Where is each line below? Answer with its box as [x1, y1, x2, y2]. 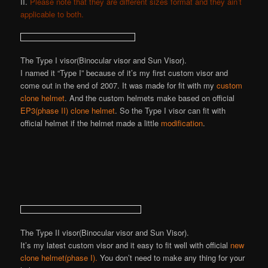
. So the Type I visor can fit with [115, 105, 226, 117]
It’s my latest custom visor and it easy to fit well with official [20, 239, 231, 251]
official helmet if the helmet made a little [20, 117, 159, 129]
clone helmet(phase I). [20, 251, 98, 263]
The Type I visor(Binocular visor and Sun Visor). [20, 54, 187, 66]
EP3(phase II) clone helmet [20, 105, 115, 117]
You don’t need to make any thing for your [98, 251, 245, 263]
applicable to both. [20, 8, 84, 20]
